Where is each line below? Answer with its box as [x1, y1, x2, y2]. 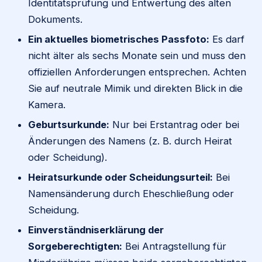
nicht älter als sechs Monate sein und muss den [28, 49, 246, 61]
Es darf [209, 33, 244, 45]
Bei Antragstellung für [122, 240, 226, 252]
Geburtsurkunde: [28, 118, 109, 130]
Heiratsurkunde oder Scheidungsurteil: [28, 171, 213, 183]
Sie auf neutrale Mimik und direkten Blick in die [28, 82, 243, 94]
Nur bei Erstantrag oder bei [109, 118, 239, 130]
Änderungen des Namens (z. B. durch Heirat [28, 135, 232, 147]
